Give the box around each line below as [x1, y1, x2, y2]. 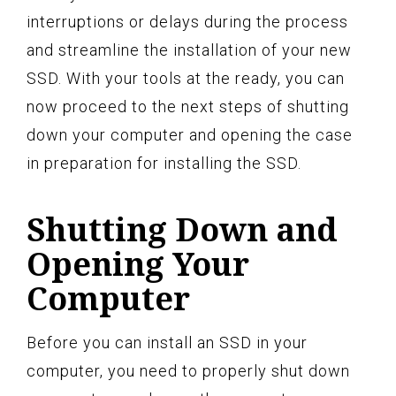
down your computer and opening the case [27, 125, 353, 144]
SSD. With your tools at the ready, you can [27, 68, 345, 88]
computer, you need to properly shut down [27, 361, 350, 380]
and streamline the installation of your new [27, 40, 352, 59]
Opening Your [27, 241, 249, 286]
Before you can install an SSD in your [27, 332, 308, 352]
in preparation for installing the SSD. [27, 153, 301, 172]
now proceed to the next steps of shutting [27, 96, 349, 116]
